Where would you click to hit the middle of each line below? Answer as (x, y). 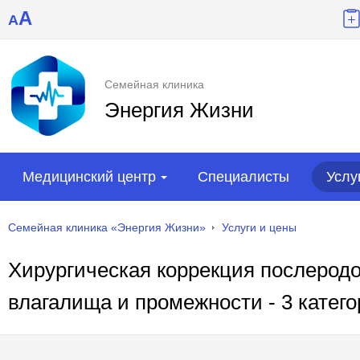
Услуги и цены (259, 228)
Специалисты (243, 177)
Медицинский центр (89, 177)
